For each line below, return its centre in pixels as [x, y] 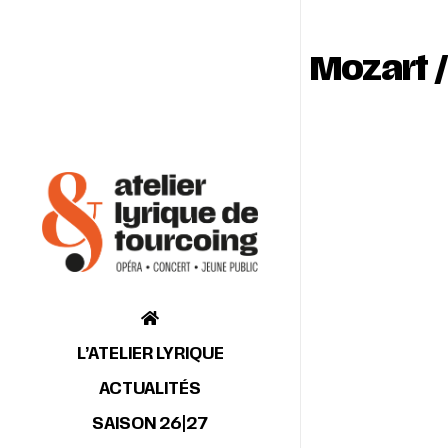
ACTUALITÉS [150, 388]
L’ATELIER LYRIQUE [150, 353]
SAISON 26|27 [150, 423]
